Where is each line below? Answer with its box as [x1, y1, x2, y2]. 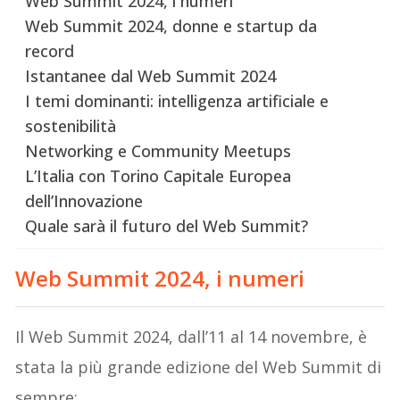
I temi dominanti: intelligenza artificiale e [25, 89, 329, 112]
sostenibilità [25, 114, 117, 137]
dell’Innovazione [25, 189, 144, 212]
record [25, 39, 75, 62]
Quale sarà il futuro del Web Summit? [25, 214, 309, 237]
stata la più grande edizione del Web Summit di [15, 355, 382, 378]
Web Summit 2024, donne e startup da [25, 14, 318, 37]
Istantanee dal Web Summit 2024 [25, 64, 277, 87]
